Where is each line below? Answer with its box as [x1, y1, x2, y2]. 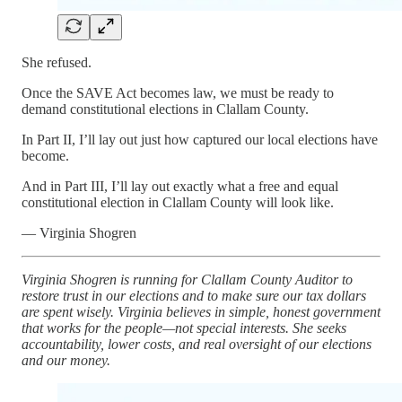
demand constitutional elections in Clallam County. [22, 100, 309, 117]
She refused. [22, 54, 92, 70]
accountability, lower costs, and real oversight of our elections [22, 336, 371, 352]
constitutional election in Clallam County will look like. [22, 194, 334, 210]
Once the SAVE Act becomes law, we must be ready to [22, 84, 334, 100]
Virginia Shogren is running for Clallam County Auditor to [22, 271, 353, 287]
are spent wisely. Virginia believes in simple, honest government [22, 303, 380, 319]
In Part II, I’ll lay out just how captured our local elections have [22, 131, 378, 147]
